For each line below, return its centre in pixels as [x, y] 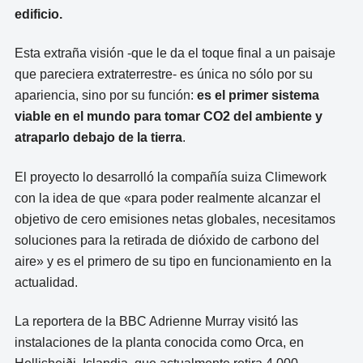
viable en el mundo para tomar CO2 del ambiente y [168, 117]
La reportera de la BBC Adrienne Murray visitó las [156, 322]
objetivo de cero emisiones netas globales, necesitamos [175, 219]
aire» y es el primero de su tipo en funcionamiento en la [173, 261]
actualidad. [46, 282]
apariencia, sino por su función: [104, 96]
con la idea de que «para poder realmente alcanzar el [167, 198]
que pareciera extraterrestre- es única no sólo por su [163, 75]
